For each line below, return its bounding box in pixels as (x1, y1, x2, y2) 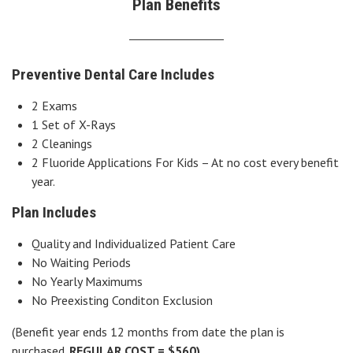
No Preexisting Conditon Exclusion (32, 292, 213, 309)
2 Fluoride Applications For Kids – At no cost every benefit (32, 154, 339, 171)
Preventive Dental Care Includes (12, 65, 214, 84)
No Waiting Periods (32, 255, 131, 271)
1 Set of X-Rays (32, 117, 116, 133)
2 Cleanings (32, 136, 92, 152)
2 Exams (32, 98, 77, 114)
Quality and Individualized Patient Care (32, 236, 236, 252)
